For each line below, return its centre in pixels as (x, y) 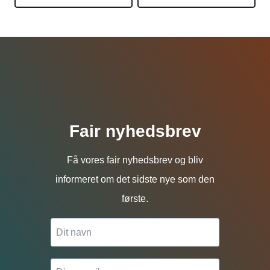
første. (135, 199)
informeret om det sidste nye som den (135, 180)
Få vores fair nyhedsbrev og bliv (135, 160)
